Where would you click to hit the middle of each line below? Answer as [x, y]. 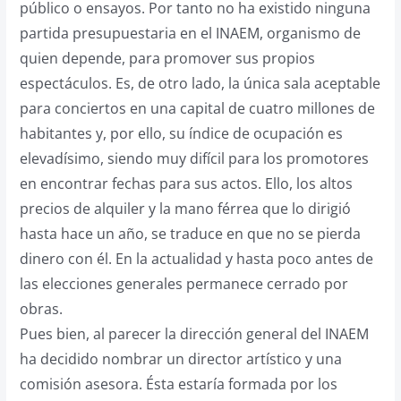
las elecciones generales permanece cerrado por [183, 284]
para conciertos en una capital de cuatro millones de [197, 108]
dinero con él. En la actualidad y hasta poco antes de [196, 259]
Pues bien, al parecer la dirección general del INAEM [194, 334]
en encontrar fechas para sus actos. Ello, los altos [186, 183]
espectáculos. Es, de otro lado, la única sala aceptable [200, 83]
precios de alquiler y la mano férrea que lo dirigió [185, 209]
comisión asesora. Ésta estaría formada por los [178, 384]
